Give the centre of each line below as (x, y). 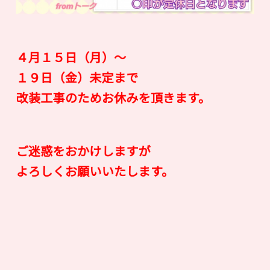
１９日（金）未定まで (77, 77)
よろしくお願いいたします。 (96, 171)
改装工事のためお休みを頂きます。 (113, 98)
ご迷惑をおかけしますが (83, 151)
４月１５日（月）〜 (71, 57)
